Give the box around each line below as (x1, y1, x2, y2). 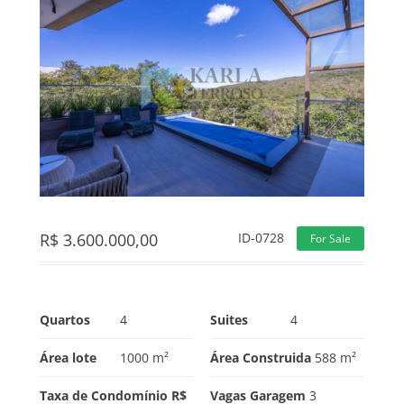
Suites (209, 311, 248, 329)
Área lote (40, 349, 96, 367)
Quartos (40, 311, 90, 329)
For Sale (310, 231, 351, 247)
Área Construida (209, 349, 311, 367)
